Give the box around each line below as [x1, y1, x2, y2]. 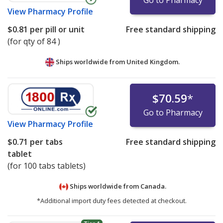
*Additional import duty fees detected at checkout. [36, 196, 187, 205]
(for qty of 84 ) [7, 36, 60, 47]
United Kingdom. [126, 57, 180, 67]
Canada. [140, 182, 166, 191]
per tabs [28, 136, 63, 148]
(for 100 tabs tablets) [7, 160, 86, 172]
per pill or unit [28, 24, 85, 35]
